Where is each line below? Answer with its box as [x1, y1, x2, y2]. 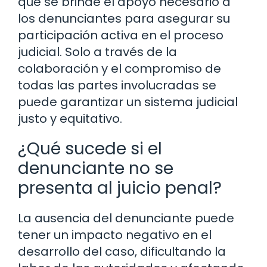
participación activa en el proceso [18, 27, 223, 44]
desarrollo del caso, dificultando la [18, 243, 226, 260]
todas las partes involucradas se [18, 77, 216, 94]
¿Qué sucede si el [18, 137, 162, 161]
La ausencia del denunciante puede [18, 210, 234, 227]
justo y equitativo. [18, 110, 122, 128]
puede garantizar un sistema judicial [18, 94, 238, 111]
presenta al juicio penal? [18, 176, 222, 200]
